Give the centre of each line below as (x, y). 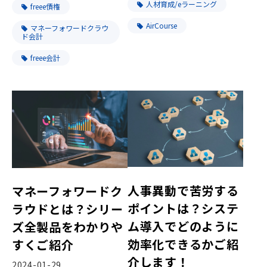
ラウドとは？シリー (68, 209)
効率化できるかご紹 (183, 244)
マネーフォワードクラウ (69, 27)
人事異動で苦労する (183, 190)
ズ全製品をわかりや (68, 226)
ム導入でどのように (183, 226)
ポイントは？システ (183, 208)
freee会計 (45, 57)
